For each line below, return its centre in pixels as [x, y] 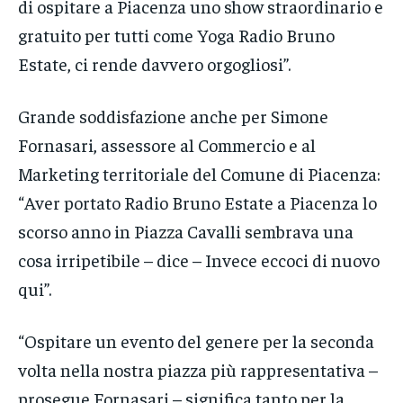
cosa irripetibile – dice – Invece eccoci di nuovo [199, 260]
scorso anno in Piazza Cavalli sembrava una [186, 231]
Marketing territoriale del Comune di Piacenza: [199, 174]
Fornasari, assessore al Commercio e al [167, 145]
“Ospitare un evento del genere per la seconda [196, 341]
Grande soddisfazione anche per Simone [173, 116]
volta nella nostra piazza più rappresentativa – [198, 370]
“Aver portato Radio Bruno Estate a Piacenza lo [197, 202]
